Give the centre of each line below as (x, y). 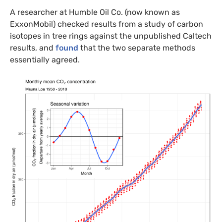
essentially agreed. (45, 59)
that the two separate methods (137, 48)
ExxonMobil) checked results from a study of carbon (107, 24)
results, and (33, 48)
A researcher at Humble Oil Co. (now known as (95, 12)
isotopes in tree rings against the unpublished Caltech (111, 36)
